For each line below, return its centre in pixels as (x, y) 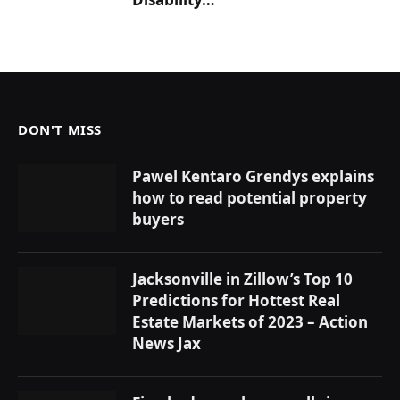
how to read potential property (250, 198)
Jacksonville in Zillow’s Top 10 (242, 279)
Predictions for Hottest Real (236, 301)
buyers (158, 220)
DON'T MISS (60, 130)
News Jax (167, 344)
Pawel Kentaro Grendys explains (253, 177)
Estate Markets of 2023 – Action (250, 322)
